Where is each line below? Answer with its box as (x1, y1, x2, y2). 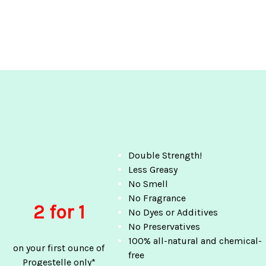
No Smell (128, 178, 169, 189)
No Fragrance (128, 192, 186, 204)
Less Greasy (128, 164, 178, 175)
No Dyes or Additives (128, 207, 218, 218)
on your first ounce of (13, 242, 104, 254)
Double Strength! (128, 150, 202, 161)
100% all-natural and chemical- (128, 235, 262, 246)
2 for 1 (33, 201, 85, 223)
